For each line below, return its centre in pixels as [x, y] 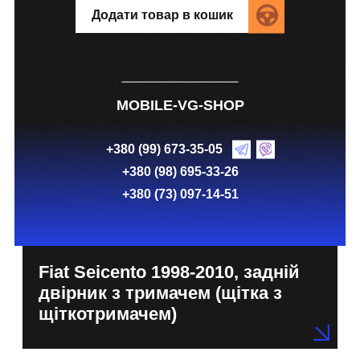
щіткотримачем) [108, 314]
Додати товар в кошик [162, 14]
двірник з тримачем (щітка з [160, 293]
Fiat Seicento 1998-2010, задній [169, 272]
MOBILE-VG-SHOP [180, 106]
